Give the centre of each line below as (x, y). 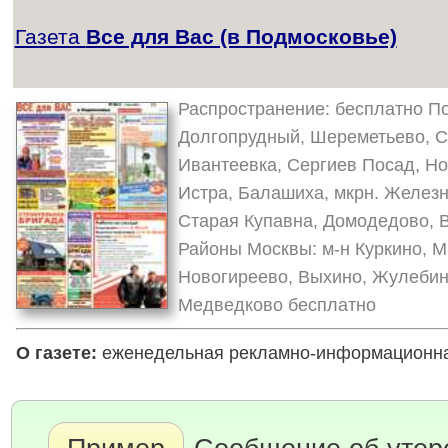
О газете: (56, 352)
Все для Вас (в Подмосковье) (241, 36)
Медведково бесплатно (276, 305)
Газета (50, 36)
